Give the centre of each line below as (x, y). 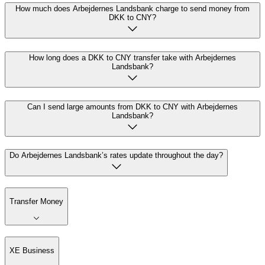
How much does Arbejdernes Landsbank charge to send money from (132, 9)
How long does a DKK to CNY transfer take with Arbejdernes (132, 57)
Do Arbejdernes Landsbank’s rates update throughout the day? (116, 156)
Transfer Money (36, 202)
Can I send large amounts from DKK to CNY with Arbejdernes (132, 106)
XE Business (32, 251)
